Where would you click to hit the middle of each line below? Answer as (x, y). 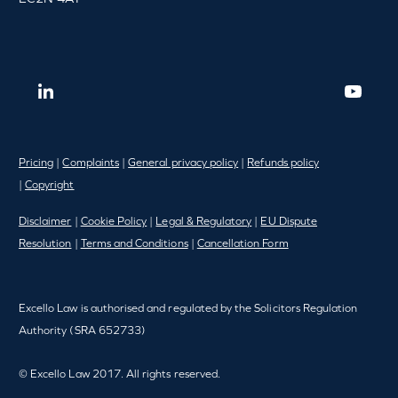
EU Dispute (289, 222)
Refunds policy (283, 163)
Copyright (50, 185)
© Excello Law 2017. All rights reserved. (119, 374)
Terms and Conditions (134, 244)
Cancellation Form (243, 244)
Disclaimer (45, 222)
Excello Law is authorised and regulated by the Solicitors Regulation (188, 309)
